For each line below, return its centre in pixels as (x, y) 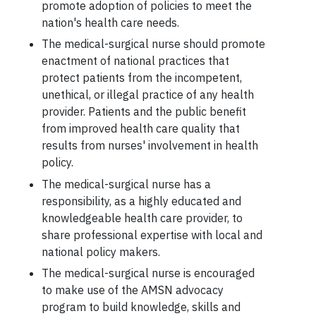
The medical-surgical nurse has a (126, 184)
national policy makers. (101, 251)
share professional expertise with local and (152, 235)
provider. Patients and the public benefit (144, 112)
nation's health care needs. (110, 22)
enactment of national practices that (135, 61)
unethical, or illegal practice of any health (147, 95)
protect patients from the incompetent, (141, 78)
